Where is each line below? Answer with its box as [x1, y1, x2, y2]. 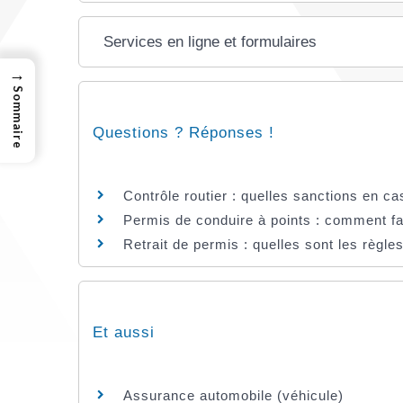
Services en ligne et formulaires [103, 32, 317, 50]
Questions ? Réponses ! [93, 123, 274, 141]
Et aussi [93, 323, 155, 341]
